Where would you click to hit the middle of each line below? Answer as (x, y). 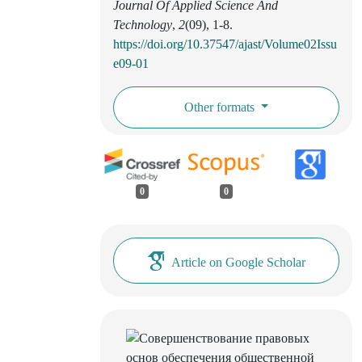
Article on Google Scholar (238, 262)
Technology (143, 25)
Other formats (221, 107)
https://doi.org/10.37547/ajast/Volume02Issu (225, 44)
